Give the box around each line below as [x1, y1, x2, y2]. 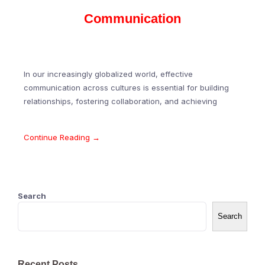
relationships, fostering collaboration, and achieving [24, 96, 217, 106]
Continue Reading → [24, 132, 100, 143]
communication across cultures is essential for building [24, 83, 229, 93]
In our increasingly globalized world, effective [24, 69, 193, 79]
